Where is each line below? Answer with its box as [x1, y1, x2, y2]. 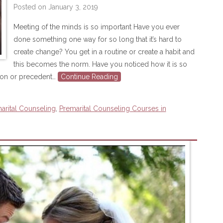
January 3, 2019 [48, 3, 98, 11]
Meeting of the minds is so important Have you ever [13, 23, 180, 31]
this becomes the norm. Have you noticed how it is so [13, 60, 187, 68]
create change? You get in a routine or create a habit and [13, 48, 195, 56]
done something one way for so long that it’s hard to [13, 35, 182, 43]
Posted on [13, 3, 48, 11]
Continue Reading [60, 73, 118, 81]
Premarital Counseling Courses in [59, 105, 166, 112]
